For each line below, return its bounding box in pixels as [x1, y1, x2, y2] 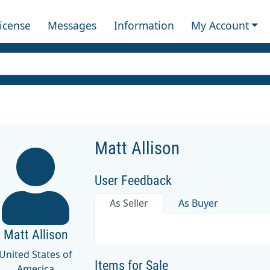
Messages [48, 17, 97, 33]
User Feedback [94, 172, 172, 188]
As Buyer [178, 196, 218, 210]
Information [113, 17, 174, 33]
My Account [190, 17, 249, 33]
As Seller [109, 196, 148, 210]
